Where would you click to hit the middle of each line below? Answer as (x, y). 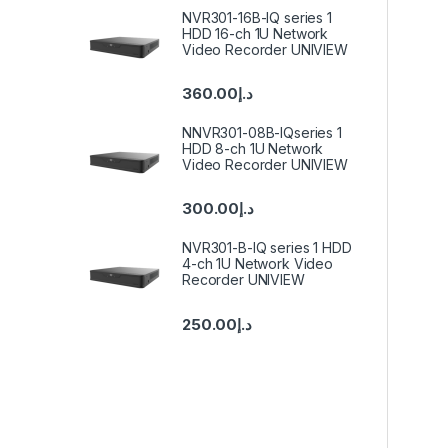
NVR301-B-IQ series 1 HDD (267, 248)
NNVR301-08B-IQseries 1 (262, 132)
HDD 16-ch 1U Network (255, 33)
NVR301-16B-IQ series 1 (257, 17)
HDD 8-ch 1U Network (253, 148)
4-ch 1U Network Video (258, 264)
